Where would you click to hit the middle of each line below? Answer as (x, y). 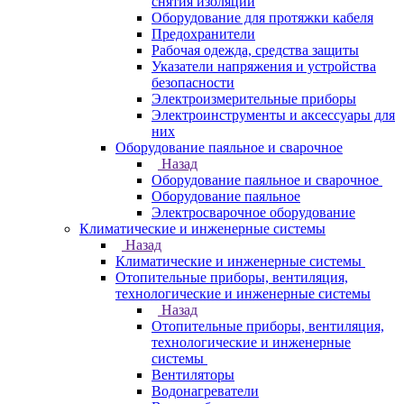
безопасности (193, 83)
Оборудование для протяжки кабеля (262, 18)
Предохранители (203, 34)
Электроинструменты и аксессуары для (273, 115)
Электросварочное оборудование (253, 212)
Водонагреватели (205, 391)
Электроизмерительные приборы (254, 99)
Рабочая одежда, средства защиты (255, 50)
